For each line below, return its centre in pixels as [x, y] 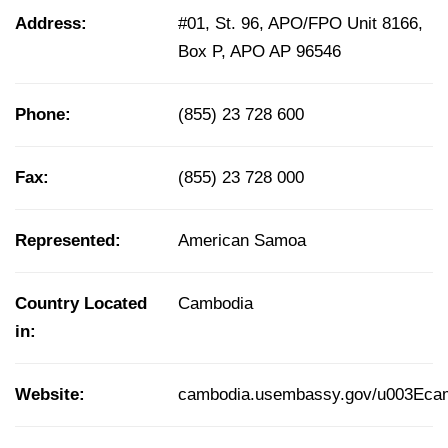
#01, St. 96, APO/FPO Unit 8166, [300, 24]
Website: [50, 395]
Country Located [81, 304]
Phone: [43, 115]
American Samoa [242, 241]
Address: [51, 24]
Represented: [68, 241]
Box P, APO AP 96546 [259, 52]
